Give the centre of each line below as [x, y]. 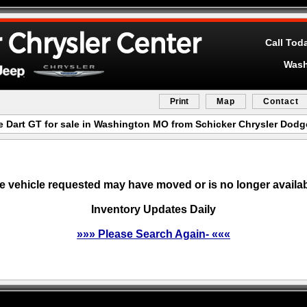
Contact [281, 101]
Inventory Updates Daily [153, 209]
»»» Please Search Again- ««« [153, 234]
